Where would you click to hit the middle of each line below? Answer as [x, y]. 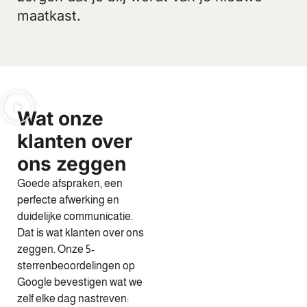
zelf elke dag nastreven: [73, 298]
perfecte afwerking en [68, 199]
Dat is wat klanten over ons [81, 232]
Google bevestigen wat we [80, 282]
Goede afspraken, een [70, 183]
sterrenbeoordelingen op [76, 265]
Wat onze [60, 118]
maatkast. [49, 16]
